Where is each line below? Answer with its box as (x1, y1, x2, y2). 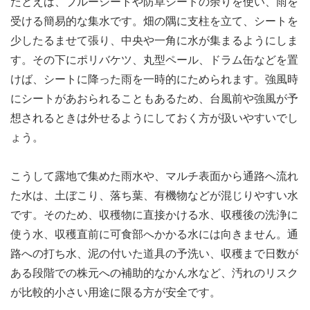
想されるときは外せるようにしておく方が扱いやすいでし (10, 111, 298, 125)
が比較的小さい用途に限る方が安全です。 (10, 285, 221, 300)
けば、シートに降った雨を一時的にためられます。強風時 (10, 72, 298, 86)
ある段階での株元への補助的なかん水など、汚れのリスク (10, 266, 298, 280)
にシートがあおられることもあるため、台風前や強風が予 (10, 91, 298, 106)
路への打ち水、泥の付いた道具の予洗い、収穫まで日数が (10, 246, 298, 261)
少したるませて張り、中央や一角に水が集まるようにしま (10, 33, 298, 48)
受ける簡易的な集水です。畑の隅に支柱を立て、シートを (10, 14, 298, 28)
